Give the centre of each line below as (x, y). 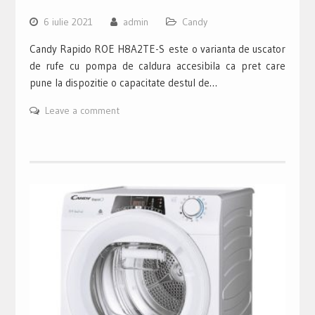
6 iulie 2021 (68, 21)
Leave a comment (82, 110)
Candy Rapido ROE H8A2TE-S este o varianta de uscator (157, 49)
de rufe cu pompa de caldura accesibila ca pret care (157, 65)
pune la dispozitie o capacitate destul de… (123, 82)
